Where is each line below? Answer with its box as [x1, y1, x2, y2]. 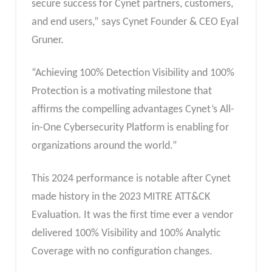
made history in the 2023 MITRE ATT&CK [31, 191, 210, 203]
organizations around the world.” [31, 140, 177, 152]
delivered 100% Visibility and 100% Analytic [31, 227, 221, 239]
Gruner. [31, 35, 64, 47]
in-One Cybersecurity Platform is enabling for [31, 121, 229, 134]
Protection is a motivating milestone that [31, 85, 212, 97]
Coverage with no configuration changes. [31, 245, 212, 257]
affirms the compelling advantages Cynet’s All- [31, 103, 234, 115]
